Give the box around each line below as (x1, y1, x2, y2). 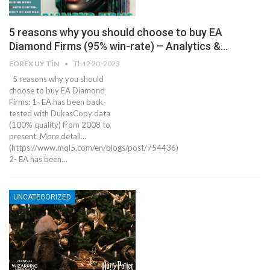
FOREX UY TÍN (9, 59, 60, 69)
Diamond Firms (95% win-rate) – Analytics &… (9, 40, 228, 53)
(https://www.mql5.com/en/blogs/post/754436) (9, 143, 178, 153)
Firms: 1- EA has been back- (9, 97, 106, 107)
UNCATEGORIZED (13, 193, 71, 202)
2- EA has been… (9, 154, 67, 165)
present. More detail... (9, 131, 86, 142)
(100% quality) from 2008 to (9, 120, 110, 130)
